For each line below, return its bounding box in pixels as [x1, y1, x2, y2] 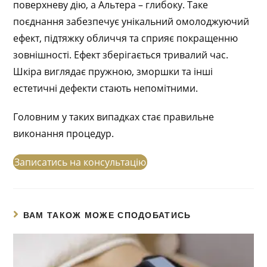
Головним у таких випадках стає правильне [13, 110, 215, 123]
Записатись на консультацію [14, 156, 147, 169]
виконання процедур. [13, 127, 114, 140]
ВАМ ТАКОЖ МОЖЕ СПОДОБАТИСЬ [23, 210, 191, 220]
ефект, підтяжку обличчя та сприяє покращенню [13, 32, 238, 45]
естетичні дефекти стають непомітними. [13, 82, 198, 95]
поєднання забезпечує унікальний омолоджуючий [13, 15, 250, 28]
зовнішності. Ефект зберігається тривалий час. [13, 48, 229, 61]
